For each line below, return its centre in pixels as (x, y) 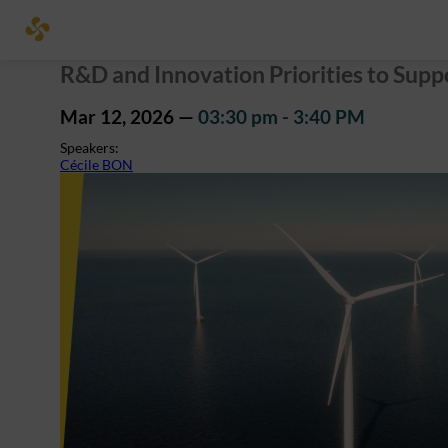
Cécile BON (96, 165)
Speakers (87, 148)
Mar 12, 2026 (117, 117)
